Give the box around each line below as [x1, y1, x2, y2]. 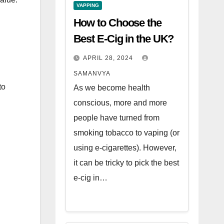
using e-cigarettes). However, [73, 143, 176, 152]
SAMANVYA [73, 70, 110, 77]
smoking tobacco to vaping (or [73, 128, 179, 137]
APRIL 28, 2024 [82, 54, 135, 61]
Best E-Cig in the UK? [73, 32, 174, 45]
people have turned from [73, 113, 159, 122]
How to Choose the [73, 16, 161, 29]
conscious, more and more [73, 98, 167, 107]
